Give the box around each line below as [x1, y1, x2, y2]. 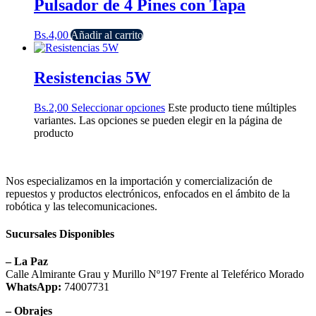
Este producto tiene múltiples [168, 101, 296, 114]
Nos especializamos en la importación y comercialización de [6, 174, 272, 187]
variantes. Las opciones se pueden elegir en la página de [34, 114, 282, 126]
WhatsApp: [6, 281, 61, 293]
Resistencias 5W [34, 68, 151, 87]
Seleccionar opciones [71, 101, 165, 114]
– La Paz [6, 255, 48, 268]
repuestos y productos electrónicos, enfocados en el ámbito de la [6, 187, 290, 200]
